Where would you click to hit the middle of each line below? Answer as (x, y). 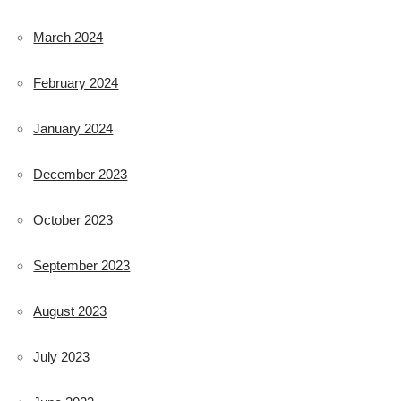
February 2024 (76, 82)
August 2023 (70, 311)
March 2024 (68, 37)
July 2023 (62, 356)
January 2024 (73, 128)
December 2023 (81, 174)
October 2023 (73, 219)
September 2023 (82, 265)
